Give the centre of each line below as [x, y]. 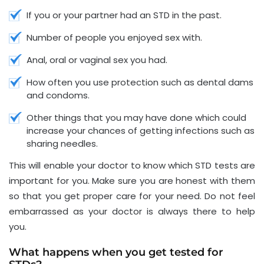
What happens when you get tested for [116, 252]
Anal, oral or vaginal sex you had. [97, 60]
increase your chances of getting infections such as [141, 130]
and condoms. [58, 95]
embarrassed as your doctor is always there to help [132, 211]
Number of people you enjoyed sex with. [114, 37]
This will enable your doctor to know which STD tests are [132, 165]
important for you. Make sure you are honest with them [132, 180]
